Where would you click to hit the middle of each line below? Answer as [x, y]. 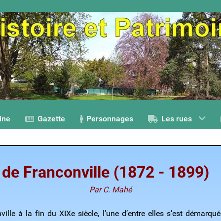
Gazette [51, 119]
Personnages [110, 119]
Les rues [177, 119]
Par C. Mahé [110, 190]
